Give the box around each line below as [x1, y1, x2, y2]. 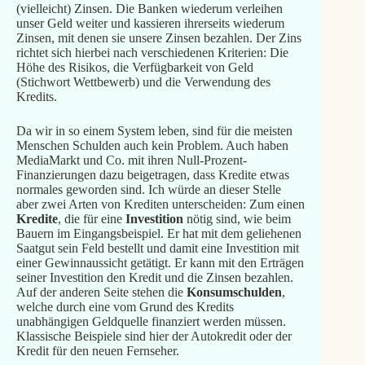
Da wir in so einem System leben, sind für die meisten [15, 123, 292, 138]
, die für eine [57, 211, 125, 226]
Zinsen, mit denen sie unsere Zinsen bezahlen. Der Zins [15, 30, 301, 45]
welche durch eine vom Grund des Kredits [15, 299, 234, 314]
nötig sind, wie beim [182, 211, 291, 226]
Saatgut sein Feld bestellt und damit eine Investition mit [15, 240, 299, 255]
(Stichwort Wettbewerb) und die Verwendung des [15, 74, 270, 89]
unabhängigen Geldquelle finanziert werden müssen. [15, 314, 286, 328]
